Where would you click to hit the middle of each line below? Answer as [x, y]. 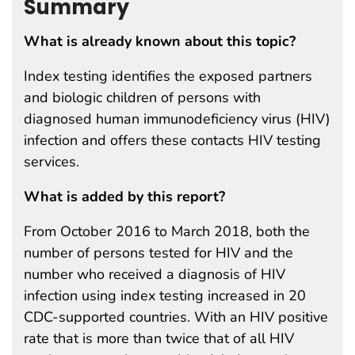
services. [52, 161]
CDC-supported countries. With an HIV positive [176, 317]
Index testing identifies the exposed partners [168, 76]
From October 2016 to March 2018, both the [167, 231]
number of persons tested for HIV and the [158, 252]
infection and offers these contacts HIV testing [172, 140]
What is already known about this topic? [160, 41]
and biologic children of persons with [142, 97]
